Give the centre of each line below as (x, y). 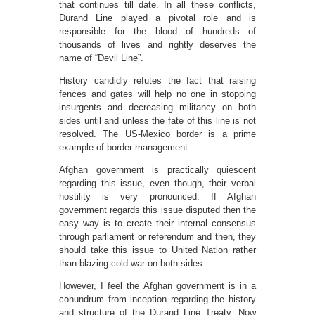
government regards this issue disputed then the (157, 210)
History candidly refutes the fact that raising (157, 81)
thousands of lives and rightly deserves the (157, 45)
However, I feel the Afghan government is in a (157, 286)
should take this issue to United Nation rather (157, 250)
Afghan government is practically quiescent (157, 170)
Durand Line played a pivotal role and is (157, 18)
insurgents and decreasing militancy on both (157, 108)
